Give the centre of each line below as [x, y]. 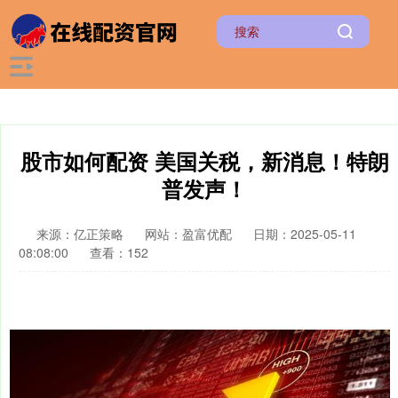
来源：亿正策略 [82, 234]
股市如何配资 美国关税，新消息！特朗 [204, 161]
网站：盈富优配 [188, 234]
